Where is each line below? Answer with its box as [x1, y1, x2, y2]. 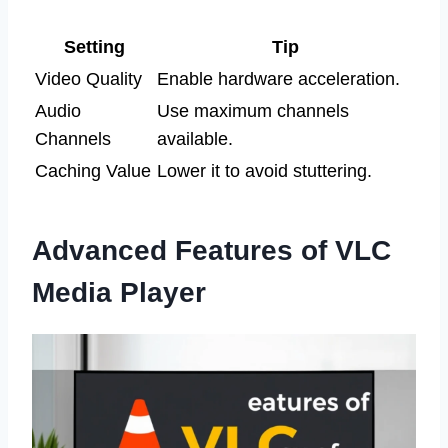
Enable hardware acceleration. [157, 69, 400, 90]
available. [157, 129, 233, 150]
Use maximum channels [157, 101, 349, 122]
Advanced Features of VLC [32, 235, 391, 267]
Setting [63, 37, 125, 58]
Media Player [32, 277, 206, 309]
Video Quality [35, 69, 142, 90]
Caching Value [35, 161, 151, 182]
